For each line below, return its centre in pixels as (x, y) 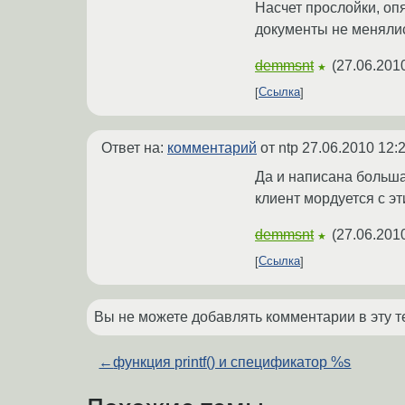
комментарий (212, 147)
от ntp (279, 147)
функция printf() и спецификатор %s (232, 362)
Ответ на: (134, 147)
